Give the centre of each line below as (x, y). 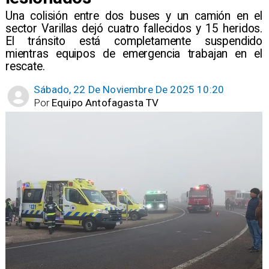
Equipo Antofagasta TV (105, 102)
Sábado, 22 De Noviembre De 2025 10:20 (129, 90)
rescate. (25, 66)
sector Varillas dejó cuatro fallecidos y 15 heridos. (134, 28)
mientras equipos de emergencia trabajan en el (134, 53)
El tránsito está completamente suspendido (134, 41)
